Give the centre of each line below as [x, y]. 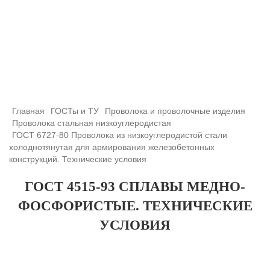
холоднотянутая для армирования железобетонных [112, 147]
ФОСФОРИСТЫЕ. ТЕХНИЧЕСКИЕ [135, 206]
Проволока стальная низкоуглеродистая [92, 123]
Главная [28, 111]
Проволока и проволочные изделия [175, 111]
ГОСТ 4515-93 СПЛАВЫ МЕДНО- [135, 187]
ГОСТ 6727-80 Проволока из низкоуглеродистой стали [120, 135]
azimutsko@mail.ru [135, 80]
